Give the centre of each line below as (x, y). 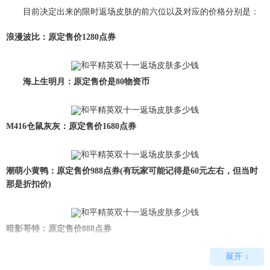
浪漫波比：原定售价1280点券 (61, 37)
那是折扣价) (29, 184)
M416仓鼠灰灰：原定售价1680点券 (71, 126)
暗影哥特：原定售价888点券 (59, 229)
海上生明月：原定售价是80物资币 (78, 82)
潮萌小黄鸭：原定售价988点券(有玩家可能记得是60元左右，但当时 (132, 171)
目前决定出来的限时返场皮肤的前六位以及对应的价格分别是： (133, 12)
